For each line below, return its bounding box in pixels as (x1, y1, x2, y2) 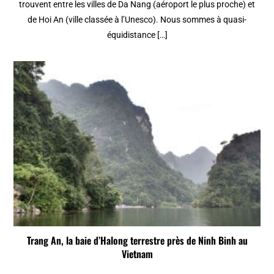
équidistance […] (106, 30, 168, 40)
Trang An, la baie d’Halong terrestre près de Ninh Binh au (26, 233, 248, 248)
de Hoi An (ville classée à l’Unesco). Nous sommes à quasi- (28, 15, 246, 25)
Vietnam (121, 246, 153, 262)
